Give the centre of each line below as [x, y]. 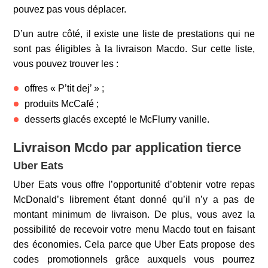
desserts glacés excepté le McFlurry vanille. [117, 119]
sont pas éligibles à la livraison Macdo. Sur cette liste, [134, 48]
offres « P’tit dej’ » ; [65, 88]
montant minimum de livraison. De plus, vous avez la [134, 214]
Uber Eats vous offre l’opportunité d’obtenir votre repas [134, 184]
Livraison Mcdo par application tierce [127, 147]
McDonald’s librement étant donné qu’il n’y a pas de [134, 199]
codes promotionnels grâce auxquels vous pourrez [134, 259]
